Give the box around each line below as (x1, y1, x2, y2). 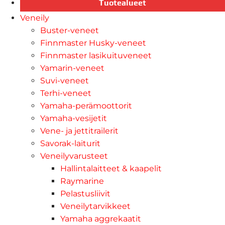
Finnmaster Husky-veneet (40, 38, 146, 48)
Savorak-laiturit (40, 139, 100, 149)
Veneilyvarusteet (40, 151, 108, 161)
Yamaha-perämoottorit (40, 101, 132, 111)
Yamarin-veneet (40, 63, 104, 73)
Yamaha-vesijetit (40, 114, 107, 124)
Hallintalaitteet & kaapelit (60, 164, 162, 174)
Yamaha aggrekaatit (60, 214, 141, 224)
